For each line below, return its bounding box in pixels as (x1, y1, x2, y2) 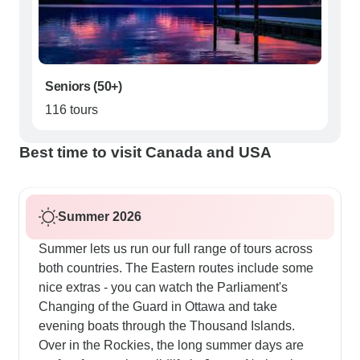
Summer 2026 (58, 210, 141, 224)
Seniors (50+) (45, 80, 122, 94)
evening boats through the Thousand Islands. (39, 319, 295, 333)
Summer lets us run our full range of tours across (39, 242, 313, 256)
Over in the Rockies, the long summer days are (39, 338, 304, 353)
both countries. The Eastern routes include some (39, 261, 313, 276)
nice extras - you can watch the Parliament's (39, 280, 288, 295)
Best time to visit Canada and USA (19, 144, 272, 162)
